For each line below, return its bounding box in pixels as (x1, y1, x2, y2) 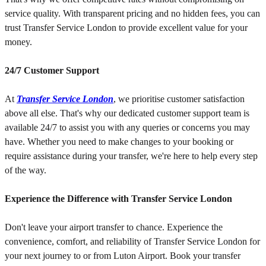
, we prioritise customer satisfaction (113, 94, 245, 104)
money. (5, 37, 32, 47)
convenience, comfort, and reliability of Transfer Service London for (5, 236, 260, 247)
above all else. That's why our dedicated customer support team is (5, 108, 249, 119)
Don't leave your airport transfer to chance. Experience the (5, 222, 223, 233)
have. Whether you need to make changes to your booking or (5, 137, 233, 147)
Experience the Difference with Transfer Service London (5, 194, 232, 204)
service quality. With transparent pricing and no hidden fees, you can (5, 8, 260, 19)
